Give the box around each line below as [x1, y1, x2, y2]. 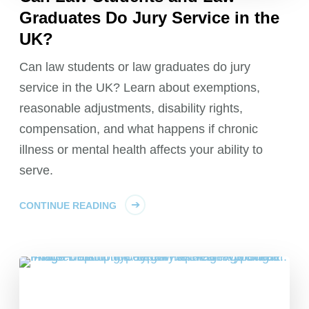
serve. [19, 163, 54, 177]
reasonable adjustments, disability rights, [19, 101, 243, 115]
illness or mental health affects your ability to [19, 143, 263, 157]
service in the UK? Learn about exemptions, [19, 81, 261, 94]
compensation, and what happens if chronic [19, 122, 259, 136]
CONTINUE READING [19, 200, 117, 211]
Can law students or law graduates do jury [19, 60, 251, 74]
